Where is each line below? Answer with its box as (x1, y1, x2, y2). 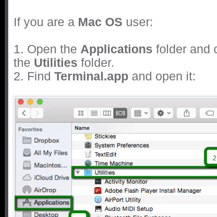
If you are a (14, 15, 78, 29)
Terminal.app (54, 69, 128, 83)
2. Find (14, 69, 54, 83)
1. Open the (14, 42, 80, 56)
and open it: (128, 69, 196, 83)
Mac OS (78, 15, 123, 29)
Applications (80, 42, 153, 56)
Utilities (31, 56, 81, 69)
